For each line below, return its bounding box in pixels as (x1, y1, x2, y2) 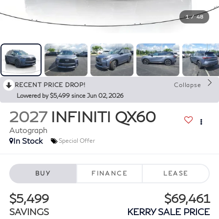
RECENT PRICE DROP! (15, 81, 86, 89)
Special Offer (58, 137, 95, 145)
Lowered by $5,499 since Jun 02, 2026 (17, 92, 124, 100)
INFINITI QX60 (50, 108, 156, 126)
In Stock (13, 136, 43, 146)
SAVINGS (9, 206, 49, 217)
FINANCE (91, 169, 128, 177)
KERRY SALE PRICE (127, 206, 210, 217)
